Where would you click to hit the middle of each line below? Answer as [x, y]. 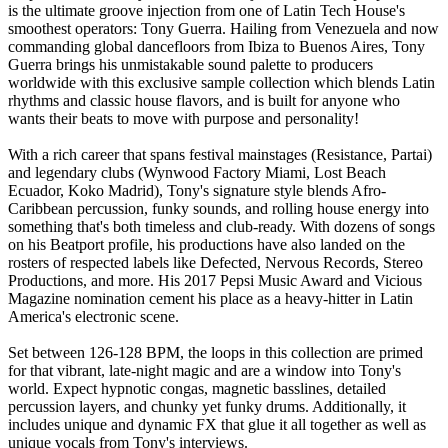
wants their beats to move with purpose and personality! [183, 119]
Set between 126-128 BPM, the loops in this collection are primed [215, 353]
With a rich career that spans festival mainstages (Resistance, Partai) [220, 155]
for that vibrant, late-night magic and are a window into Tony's [204, 371]
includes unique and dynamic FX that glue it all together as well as [217, 425]
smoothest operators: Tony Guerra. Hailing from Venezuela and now [223, 29]
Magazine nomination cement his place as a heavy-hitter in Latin [210, 299]
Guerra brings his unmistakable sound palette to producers [190, 65]
